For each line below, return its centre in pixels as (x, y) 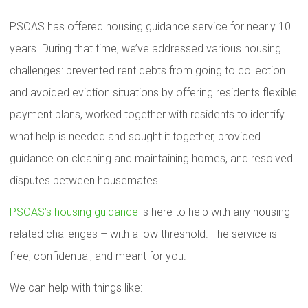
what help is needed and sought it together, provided (135, 136)
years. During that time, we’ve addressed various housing (145, 48)
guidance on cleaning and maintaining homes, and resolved (151, 158)
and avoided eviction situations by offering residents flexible (153, 92)
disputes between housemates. (85, 180)
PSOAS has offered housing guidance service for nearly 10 (150, 26)
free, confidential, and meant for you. (98, 256)
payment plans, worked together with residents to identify (147, 114)
